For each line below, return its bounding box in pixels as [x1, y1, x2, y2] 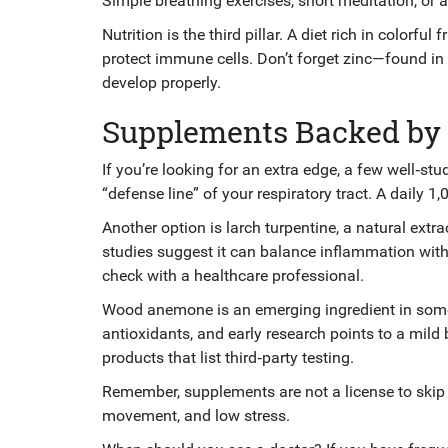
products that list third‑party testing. [102, 348, 354, 367]
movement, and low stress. [102, 406, 290, 425]
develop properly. [102, 73, 221, 92]
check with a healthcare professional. [102, 266, 364, 285]
